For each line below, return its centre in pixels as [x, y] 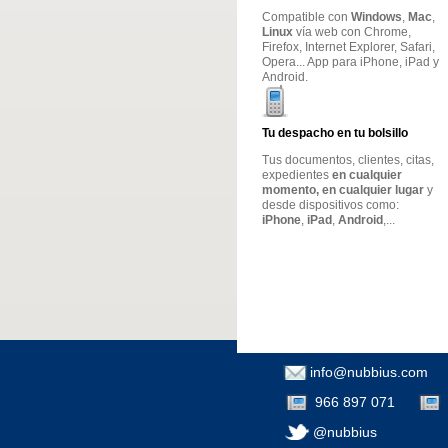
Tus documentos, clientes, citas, [348, 160]
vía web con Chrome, [352, 32]
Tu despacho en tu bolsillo [335, 133]
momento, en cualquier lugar [343, 190]
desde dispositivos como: [330, 205]
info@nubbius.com [369, 372]
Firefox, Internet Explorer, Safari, [348, 47]
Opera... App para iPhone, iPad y [350, 62]
